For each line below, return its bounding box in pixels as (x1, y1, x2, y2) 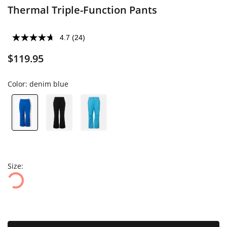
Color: (8, 79, 29, 89)
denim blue (29, 79, 68, 89)
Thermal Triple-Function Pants (8, 3, 157, 17)
